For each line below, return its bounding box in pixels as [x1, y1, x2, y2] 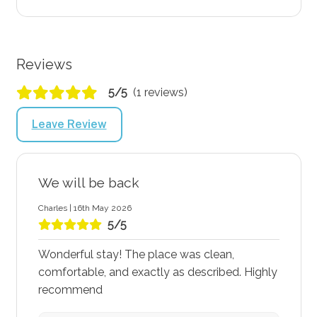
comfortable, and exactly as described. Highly [38, 265, 277, 279]
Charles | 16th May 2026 [38, 202, 132, 213]
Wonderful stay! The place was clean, [38, 247, 234, 261]
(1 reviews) [132, 85, 188, 99]
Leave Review [31, 117, 107, 131]
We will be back [38, 174, 139, 190]
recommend [38, 282, 103, 296]
